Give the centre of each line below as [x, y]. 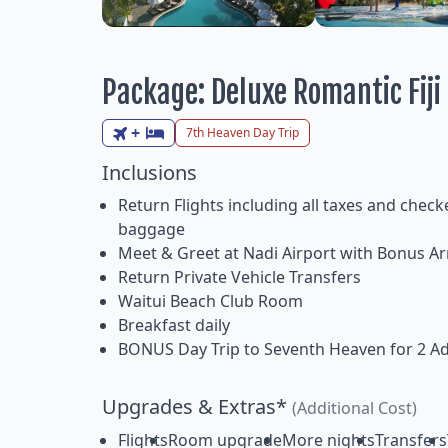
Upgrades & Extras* [197, 407]
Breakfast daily [174, 325]
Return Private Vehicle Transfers [239, 277]
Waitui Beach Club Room [210, 301]
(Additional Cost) [354, 408]
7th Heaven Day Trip [242, 133]
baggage [151, 229]
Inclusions [149, 173]
